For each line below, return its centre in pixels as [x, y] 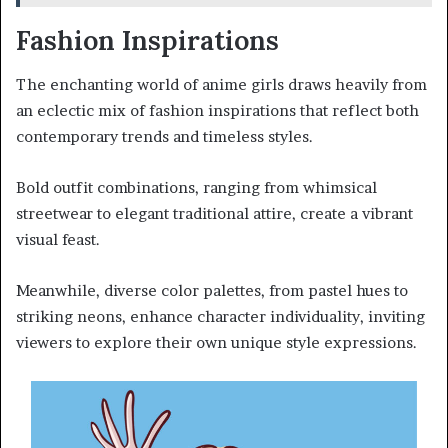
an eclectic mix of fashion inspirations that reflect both [217, 111]
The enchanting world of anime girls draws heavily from [221, 85]
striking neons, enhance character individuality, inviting [220, 317]
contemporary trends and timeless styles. [164, 137]
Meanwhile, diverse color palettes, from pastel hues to [212, 291]
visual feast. [58, 240]
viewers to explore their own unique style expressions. [216, 343]
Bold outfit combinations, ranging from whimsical [196, 188]
